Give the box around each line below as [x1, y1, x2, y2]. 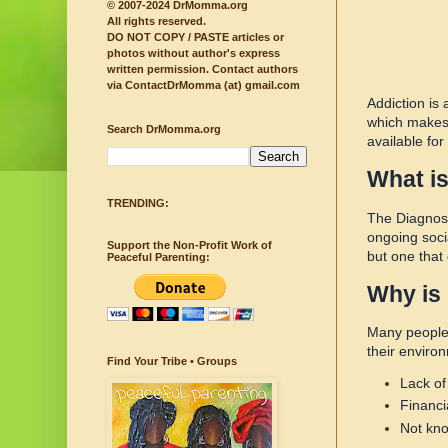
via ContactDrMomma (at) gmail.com [107, 79, 300, 92]
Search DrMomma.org [107, 123, 221, 136]
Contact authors [209, 63, 298, 76]
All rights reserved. [107, 15, 206, 28]
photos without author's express [107, 47, 280, 60]
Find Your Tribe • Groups [107, 355, 237, 368]
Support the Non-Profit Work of [107, 239, 272, 252]
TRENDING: [107, 197, 169, 210]
